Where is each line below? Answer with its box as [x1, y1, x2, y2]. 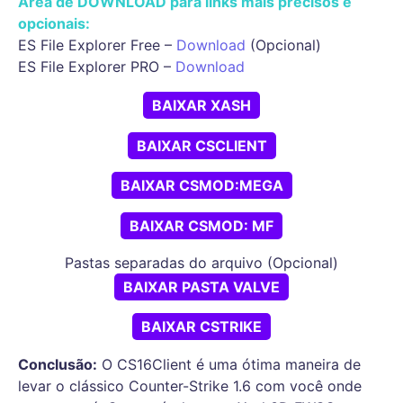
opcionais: [18, 14, 90, 33]
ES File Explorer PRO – [18, 58, 175, 76]
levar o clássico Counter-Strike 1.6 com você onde [18, 376, 362, 395]
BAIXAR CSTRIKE [141, 318, 262, 336]
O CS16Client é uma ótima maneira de [97, 354, 361, 373]
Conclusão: [18, 354, 97, 373]
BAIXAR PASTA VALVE [123, 277, 280, 296]
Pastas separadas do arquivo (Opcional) [65, 253, 338, 272]
